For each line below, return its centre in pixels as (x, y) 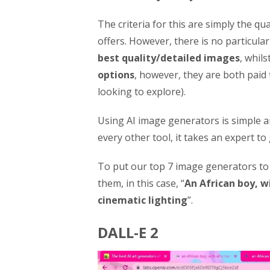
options (116, 75)
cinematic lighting (143, 200)
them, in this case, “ (141, 183)
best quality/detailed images (169, 58)
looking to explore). (142, 92)
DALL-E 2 (128, 232)
